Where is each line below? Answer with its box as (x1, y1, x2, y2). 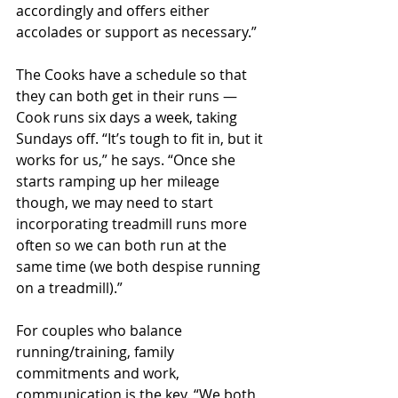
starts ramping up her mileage (16, 171, 223, 192)
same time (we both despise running (16, 257, 264, 277)
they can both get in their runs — (16, 86, 241, 107)
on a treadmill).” (16, 278, 123, 298)
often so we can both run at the (16, 235, 230, 256)
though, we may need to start (16, 193, 217, 213)
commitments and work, (16, 363, 183, 384)
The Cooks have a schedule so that (16, 65, 251, 85)
